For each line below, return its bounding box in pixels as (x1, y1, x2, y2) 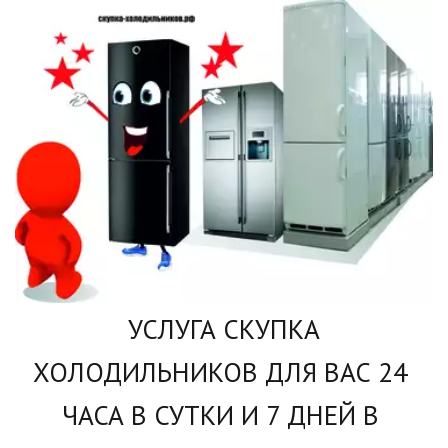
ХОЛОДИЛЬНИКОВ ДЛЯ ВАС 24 (33, 354, 408, 389)
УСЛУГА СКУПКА (121, 311, 320, 346)
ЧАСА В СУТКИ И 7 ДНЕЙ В (62, 397, 379, 432)
